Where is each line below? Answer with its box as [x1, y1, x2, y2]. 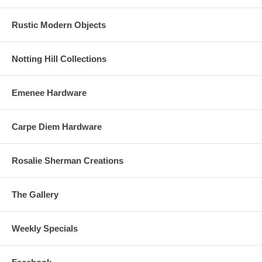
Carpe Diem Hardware [12, 121, 102, 132]
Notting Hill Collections [12, 53, 106, 64]
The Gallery [12, 189, 58, 199]
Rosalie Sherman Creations [12, 155, 123, 166]
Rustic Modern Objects [12, 19, 106, 30]
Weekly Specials [12, 223, 78, 233]
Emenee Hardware [12, 87, 87, 98]
